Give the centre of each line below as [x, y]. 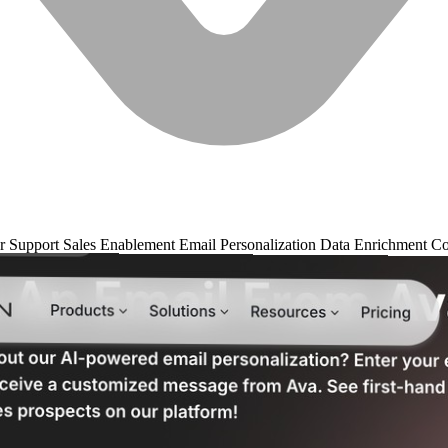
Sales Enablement [121, 245]
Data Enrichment [375, 245]
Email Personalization [249, 245]
